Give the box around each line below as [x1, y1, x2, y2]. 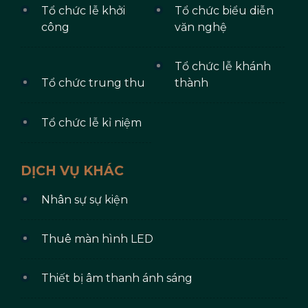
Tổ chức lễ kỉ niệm [41, 116, 142, 130]
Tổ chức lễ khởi [41, 4, 125, 18]
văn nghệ [175, 21, 228, 34]
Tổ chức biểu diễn [175, 4, 274, 18]
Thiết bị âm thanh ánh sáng [41, 272, 192, 285]
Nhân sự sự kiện [41, 193, 128, 207]
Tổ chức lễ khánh [175, 60, 272, 74]
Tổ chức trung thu [41, 76, 145, 90]
